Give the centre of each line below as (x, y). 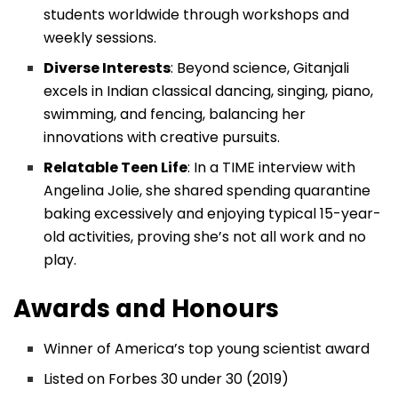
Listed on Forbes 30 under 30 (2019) (167, 378)
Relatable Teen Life (116, 168)
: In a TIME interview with (272, 168)
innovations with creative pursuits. (162, 138)
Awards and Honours (146, 309)
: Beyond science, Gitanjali (260, 68)
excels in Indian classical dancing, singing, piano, (209, 92)
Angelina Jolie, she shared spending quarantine (207, 191)
